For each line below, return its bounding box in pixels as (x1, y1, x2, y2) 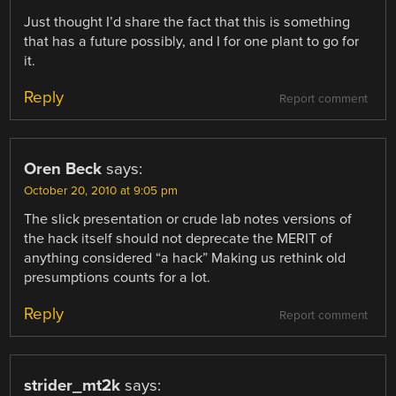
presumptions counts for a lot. (24, 268, 211, 286)
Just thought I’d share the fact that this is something (24, 12, 351, 31)
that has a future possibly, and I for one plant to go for (24, 32, 360, 50)
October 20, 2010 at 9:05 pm (24, 183, 179, 198)
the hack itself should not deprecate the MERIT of (24, 229, 333, 247)
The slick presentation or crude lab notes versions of (24, 209, 353, 228)
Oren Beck (24, 158, 103, 179)
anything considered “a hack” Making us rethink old (24, 248, 346, 267)
